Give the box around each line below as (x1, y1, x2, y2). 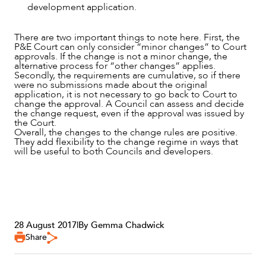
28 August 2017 (14, 218, 77, 231)
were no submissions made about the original (14, 78, 207, 91)
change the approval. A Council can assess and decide (14, 97, 244, 110)
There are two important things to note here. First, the (14, 30, 240, 44)
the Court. (14, 116, 56, 129)
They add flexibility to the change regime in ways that (14, 135, 238, 148)
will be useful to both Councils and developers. (14, 144, 216, 158)
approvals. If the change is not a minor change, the (14, 49, 227, 63)
